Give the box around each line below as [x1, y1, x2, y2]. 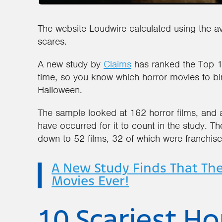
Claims [104, 57, 131, 70]
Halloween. [38, 83, 82, 96]
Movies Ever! [52, 174, 129, 189]
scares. [38, 35, 70, 48]
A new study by [38, 57, 104, 70]
